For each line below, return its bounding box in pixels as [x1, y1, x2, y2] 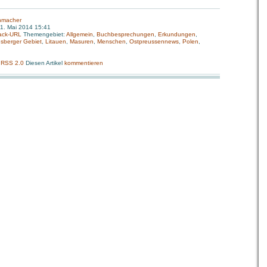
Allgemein [66, 31, 93, 38]
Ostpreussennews [129, 38, 179, 45]
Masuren [70, 38, 94, 45]
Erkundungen [158, 31, 195, 38]
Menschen [97, 38, 126, 45]
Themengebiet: [21, 31, 66, 38]
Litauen [45, 38, 66, 45]
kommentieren [64, 60, 103, 66]
